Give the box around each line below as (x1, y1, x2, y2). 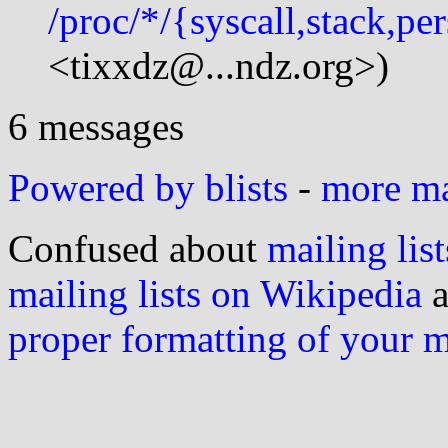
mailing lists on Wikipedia (8, 271, 422, 315)
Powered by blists (8, 165, 288, 209)
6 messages (8, 104, 184, 148)
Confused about (8, 226, 267, 270)
